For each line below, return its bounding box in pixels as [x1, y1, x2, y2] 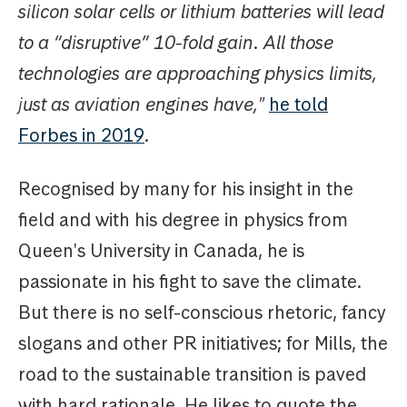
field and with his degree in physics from [18, 208, 348, 233]
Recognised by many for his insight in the [18, 177, 353, 202]
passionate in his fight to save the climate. [18, 270, 362, 294]
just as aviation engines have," [18, 93, 264, 117]
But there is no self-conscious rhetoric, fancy [18, 301, 385, 325]
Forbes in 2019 [18, 124, 144, 148]
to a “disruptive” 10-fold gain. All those [18, 31, 333, 55]
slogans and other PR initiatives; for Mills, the [18, 332, 388, 356]
